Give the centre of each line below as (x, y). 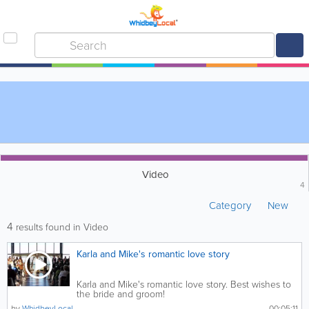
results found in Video (61, 227)
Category (231, 206)
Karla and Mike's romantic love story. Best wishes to (184, 285)
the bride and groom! (121, 294)
